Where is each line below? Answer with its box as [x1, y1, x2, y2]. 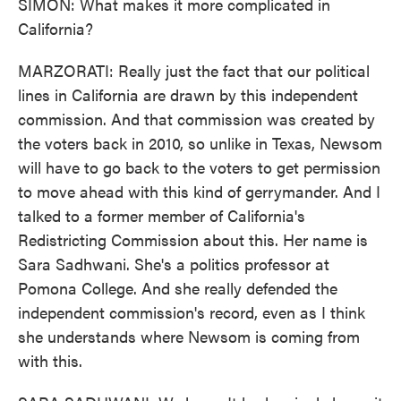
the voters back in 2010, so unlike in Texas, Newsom [18, 132, 382, 154]
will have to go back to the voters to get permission [18, 156, 380, 178]
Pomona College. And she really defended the [18, 277, 337, 299]
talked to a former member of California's [18, 204, 305, 226]
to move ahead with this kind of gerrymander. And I [18, 180, 380, 202]
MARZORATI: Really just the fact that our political [18, 59, 370, 81]
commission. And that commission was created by [18, 107, 375, 130]
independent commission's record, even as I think [18, 301, 365, 323]
